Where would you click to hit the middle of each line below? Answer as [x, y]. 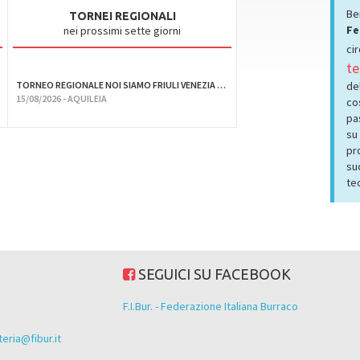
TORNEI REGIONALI [122, 16]
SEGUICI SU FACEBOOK [213, 274]
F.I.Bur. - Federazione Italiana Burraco [211, 306]
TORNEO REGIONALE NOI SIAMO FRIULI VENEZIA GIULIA [222, 85]
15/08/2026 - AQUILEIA [62, 98]
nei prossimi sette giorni [123, 31]
